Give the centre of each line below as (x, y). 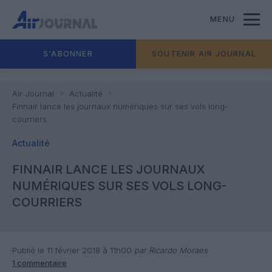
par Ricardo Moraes (170, 250)
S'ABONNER (68, 54)
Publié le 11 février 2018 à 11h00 (72, 250)
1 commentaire (39, 263)
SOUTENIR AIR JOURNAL (204, 54)
